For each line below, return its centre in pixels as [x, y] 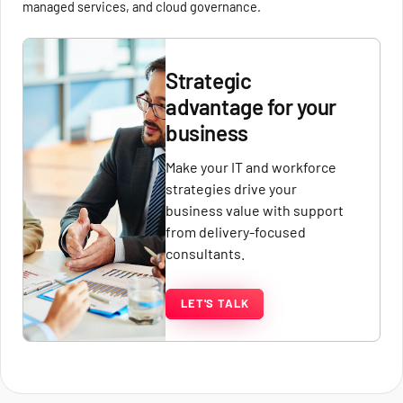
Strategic [209, 80]
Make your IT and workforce [251, 166]
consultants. [206, 253]
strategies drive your [232, 188]
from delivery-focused [236, 231]
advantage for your [251, 106]
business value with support [255, 210]
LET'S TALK [215, 304]
